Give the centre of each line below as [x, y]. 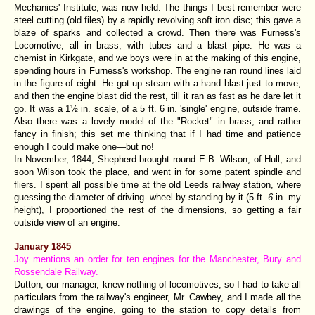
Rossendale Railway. [56, 271]
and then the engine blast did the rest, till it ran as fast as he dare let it [157, 96]
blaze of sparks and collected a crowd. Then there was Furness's [157, 32]
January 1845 [43, 246]
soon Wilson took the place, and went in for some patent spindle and [157, 172]
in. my [288, 197]
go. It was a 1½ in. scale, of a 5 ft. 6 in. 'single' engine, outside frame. [157, 108]
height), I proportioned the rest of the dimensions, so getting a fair [157, 210]
